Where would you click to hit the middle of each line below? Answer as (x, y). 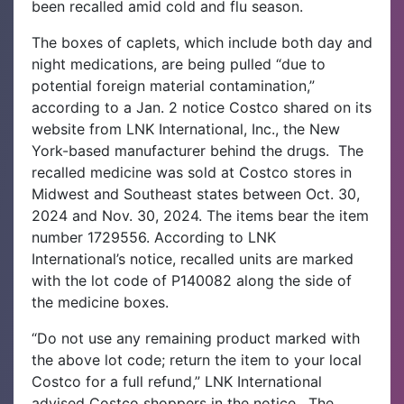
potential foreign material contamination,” (173, 85)
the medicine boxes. (100, 302)
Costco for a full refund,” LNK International (177, 381)
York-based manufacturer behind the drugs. (185, 150)
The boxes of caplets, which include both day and (202, 42)
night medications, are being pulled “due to (179, 64)
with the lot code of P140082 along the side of (192, 280)
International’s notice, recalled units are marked (193, 258)
